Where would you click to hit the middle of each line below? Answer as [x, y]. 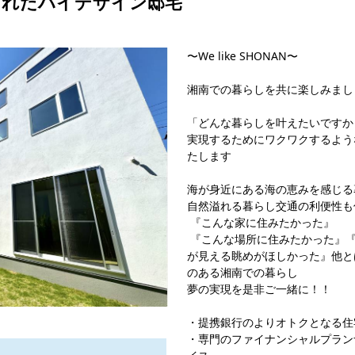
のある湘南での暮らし [242, 272]
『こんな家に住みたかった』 [261, 222]
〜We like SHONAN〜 [242, 56]
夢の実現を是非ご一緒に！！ [259, 289]
